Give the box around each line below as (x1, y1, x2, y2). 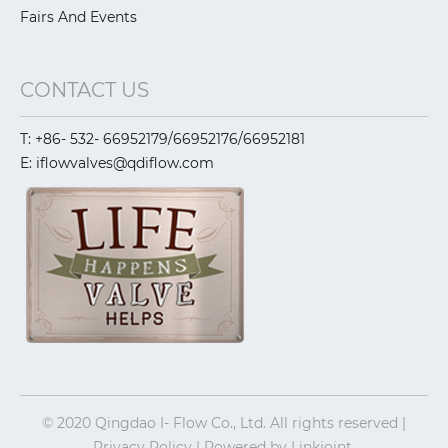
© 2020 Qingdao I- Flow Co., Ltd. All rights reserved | (42, 414, 406, 433)
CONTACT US (20, 78, 149, 103)
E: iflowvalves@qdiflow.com (20, 154, 214, 173)
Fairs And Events (20, 8, 137, 27)
